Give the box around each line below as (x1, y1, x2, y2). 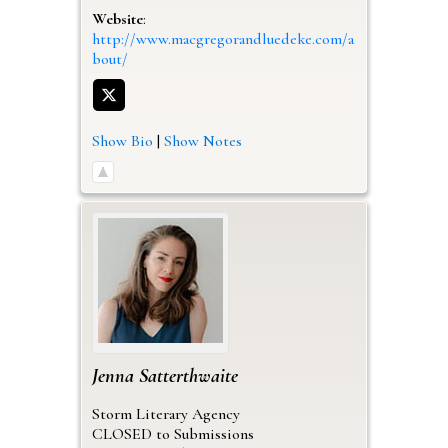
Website (91, 8, 143, 29)
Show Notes (163, 130, 242, 151)
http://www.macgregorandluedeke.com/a (91, 28, 354, 49)
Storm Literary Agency (91, 403, 240, 424)
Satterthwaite (138, 363, 238, 388)
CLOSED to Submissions (91, 423, 254, 444)
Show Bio (91, 130, 153, 151)
